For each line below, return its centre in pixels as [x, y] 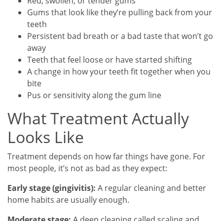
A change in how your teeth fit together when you [119, 72]
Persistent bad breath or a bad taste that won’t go [120, 36]
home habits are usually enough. [68, 200]
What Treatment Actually [98, 118]
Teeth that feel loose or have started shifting [110, 60]
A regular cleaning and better [151, 188]
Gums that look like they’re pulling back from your [120, 13]
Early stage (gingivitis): [52, 188]
